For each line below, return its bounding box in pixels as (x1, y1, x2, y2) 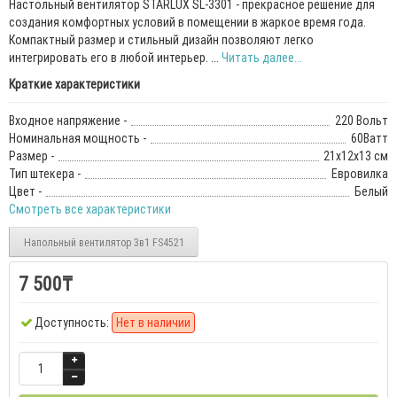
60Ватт (351, 130, 388, 147)
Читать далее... (222, 50, 302, 66)
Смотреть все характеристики (9, 201, 171, 218)
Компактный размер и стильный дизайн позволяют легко (9, 32, 314, 49)
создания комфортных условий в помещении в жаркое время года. (9, 14, 366, 31)
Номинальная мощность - (9, 130, 146, 147)
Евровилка (331, 166, 388, 183)
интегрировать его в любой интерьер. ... (9, 50, 222, 66)
